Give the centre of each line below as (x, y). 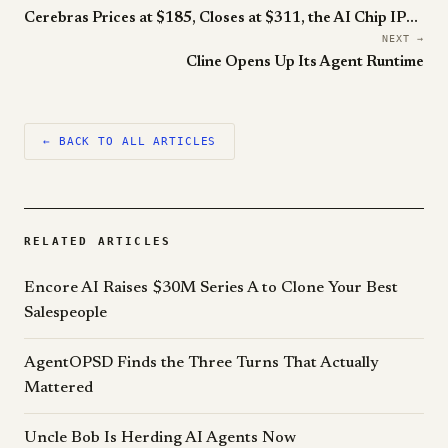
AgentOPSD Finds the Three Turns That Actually (201, 363)
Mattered (58, 388)
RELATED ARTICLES (98, 241)
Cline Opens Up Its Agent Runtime (305, 62)
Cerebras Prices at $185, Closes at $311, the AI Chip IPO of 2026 (412, 18)
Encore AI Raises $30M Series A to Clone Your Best (211, 288)
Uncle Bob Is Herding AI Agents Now (160, 438)
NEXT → (403, 38)
